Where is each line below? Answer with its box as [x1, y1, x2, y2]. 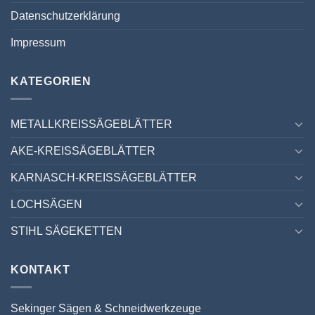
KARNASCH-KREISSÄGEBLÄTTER [11, 171, 197, 184]
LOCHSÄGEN [11, 198, 82, 210]
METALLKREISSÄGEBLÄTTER [11, 117, 172, 130]
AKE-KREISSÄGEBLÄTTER [11, 144, 155, 157]
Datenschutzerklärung [11, 10, 120, 22]
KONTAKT [11, 263, 70, 276]
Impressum [11, 37, 65, 49]
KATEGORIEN [11, 75, 91, 88]
